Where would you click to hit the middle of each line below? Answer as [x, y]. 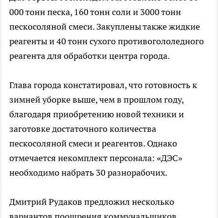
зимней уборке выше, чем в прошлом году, [96, 100]
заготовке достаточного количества [83, 129]
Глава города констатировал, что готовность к [103, 85]
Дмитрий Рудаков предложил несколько [92, 202]
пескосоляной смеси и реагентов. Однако [93, 144]
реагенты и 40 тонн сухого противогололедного [107, 41]
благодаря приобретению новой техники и [97, 114]
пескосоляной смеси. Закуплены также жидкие [105, 27]
